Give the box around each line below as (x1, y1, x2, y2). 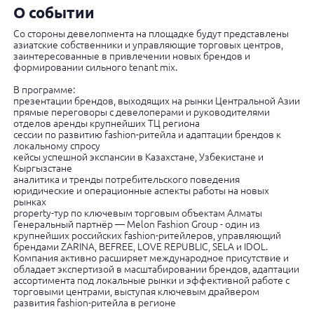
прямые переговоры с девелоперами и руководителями (13, 107, 270, 118)
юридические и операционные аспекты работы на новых (13, 185, 269, 196)
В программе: (13, 84, 75, 95)
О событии (13, 4, 95, 21)
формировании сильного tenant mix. (13, 62, 177, 73)
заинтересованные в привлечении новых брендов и (13, 50, 250, 62)
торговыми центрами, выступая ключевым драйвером (13, 286, 259, 297)
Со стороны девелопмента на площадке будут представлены (13, 28, 289, 39)
